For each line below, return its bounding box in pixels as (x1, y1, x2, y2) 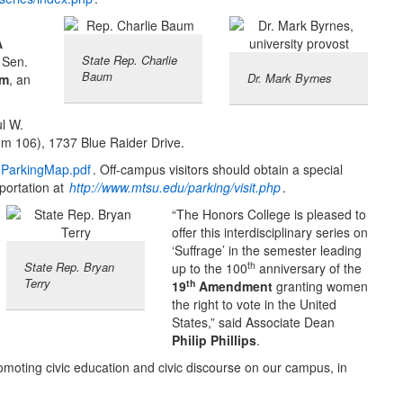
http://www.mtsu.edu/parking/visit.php (69, 178, 281, 197)
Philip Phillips (172, 331, 256, 350)
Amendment (195, 277, 273, 296)
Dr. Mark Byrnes (247, 69, 332, 87)
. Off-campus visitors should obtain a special (93, 160, 343, 179)
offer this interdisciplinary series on (172, 223, 368, 242)
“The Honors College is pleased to (172, 205, 366, 224)
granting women (273, 277, 368, 296)
